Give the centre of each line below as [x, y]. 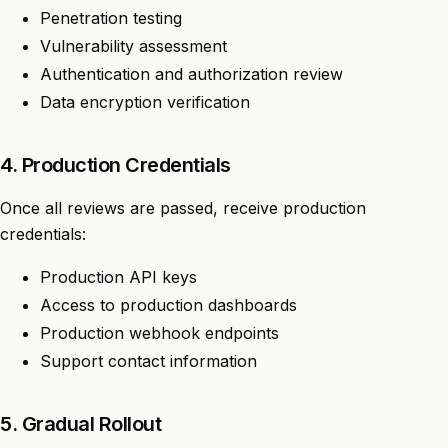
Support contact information [148, 360]
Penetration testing [111, 17]
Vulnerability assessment [133, 45]
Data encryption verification [145, 101]
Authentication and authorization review [191, 73]
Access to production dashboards [168, 304]
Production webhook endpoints [159, 332]
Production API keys [118, 276]
